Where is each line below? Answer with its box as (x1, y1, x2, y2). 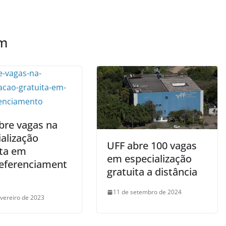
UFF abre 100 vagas (107, 139, 197, 153)
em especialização (107, 152, 192, 166)
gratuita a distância (107, 165, 197, 179)
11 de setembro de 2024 (113, 188, 182, 197)
